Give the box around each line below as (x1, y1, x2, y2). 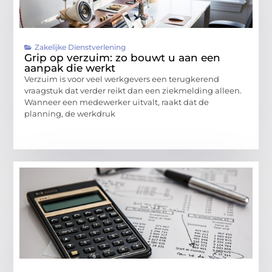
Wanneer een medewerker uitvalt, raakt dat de (24, 97, 209, 107)
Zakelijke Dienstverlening (35, 42, 126, 52)
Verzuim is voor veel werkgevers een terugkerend (24, 74, 220, 84)
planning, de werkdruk (24, 109, 116, 119)
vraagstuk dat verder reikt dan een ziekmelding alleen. (24, 86, 242, 96)
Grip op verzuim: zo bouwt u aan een (24, 52, 221, 64)
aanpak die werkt (24, 62, 116, 75)
